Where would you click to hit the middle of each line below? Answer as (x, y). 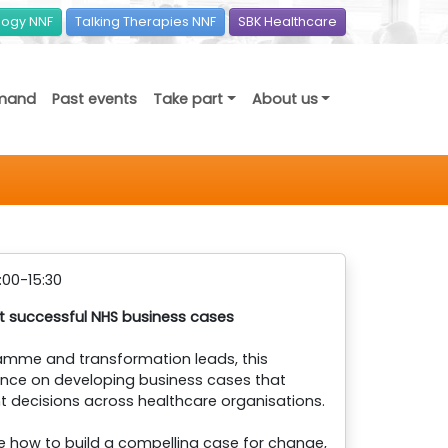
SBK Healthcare (287, 21)
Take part (188, 99)
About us (284, 99)
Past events (95, 99)
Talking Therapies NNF (145, 21)
